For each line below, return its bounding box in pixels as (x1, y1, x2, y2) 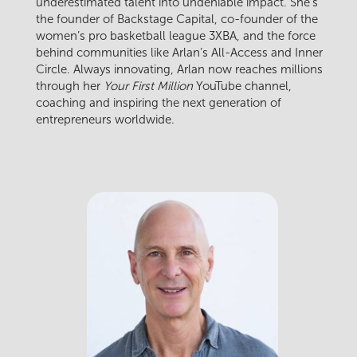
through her (36, 79, 104, 94)
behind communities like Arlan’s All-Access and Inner (36, 45, 323, 61)
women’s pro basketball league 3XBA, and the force (36, 29, 316, 44)
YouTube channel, (193, 79, 292, 94)
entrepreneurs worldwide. (36, 112, 175, 127)
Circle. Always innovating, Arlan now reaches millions (36, 62, 323, 77)
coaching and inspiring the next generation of (36, 96, 281, 111)
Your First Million (104, 79, 193, 94)
